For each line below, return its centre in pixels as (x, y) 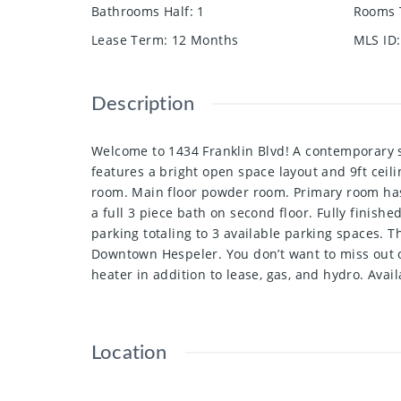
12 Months (205, 40)
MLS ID (375, 40)
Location (129, 353)
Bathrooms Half (141, 12)
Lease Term (128, 40)
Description (143, 104)
